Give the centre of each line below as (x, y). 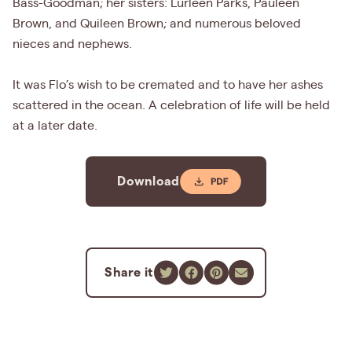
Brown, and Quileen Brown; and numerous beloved (157, 24)
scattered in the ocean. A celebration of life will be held (171, 106)
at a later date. (55, 126)
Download (148, 181)
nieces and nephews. (72, 44)
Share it (129, 273)
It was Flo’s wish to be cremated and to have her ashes (168, 85)
